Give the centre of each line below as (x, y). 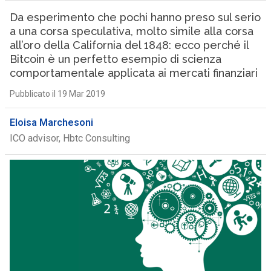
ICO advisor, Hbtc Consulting (70, 138)
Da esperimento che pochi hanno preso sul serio (135, 17)
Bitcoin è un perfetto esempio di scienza (115, 59)
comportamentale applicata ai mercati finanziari (133, 73)
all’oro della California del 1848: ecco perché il (129, 45)
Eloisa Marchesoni (51, 122)
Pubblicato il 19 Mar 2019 (57, 94)
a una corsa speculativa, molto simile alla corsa (131, 31)
